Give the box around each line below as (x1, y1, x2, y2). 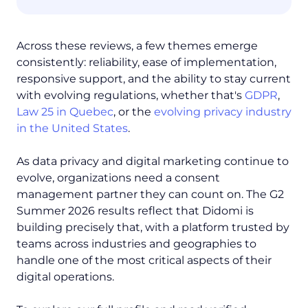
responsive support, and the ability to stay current (16, 72, 291, 86)
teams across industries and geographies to (16, 237, 256, 251)
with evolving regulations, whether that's (16, 89, 245, 102)
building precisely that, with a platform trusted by (16, 221, 289, 234)
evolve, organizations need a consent (16, 171, 220, 185)
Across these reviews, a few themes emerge (16, 39, 258, 53)
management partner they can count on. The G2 (16, 188, 284, 201)
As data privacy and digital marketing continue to (16, 155, 289, 168)
